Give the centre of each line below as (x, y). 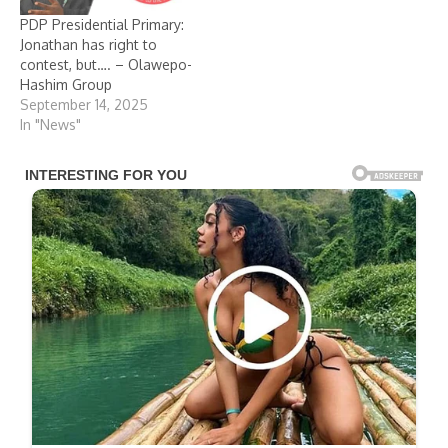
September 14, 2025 (84, 104)
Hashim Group (66, 84)
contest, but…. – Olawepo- (106, 64)
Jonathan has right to (88, 44)
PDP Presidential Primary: (102, 24)
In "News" (50, 124)
